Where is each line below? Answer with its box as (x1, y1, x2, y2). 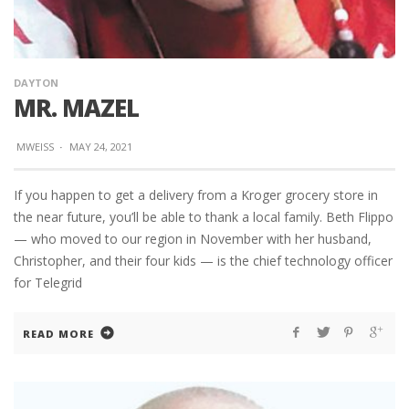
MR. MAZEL (14, 91, 139, 125)
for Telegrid (14, 274, 82, 292)
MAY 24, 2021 (69, 140, 132, 154)
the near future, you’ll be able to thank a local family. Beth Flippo (14, 208, 393, 226)
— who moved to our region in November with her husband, (14, 230, 372, 248)
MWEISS (16, 140, 54, 154)
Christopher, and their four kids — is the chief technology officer (14, 252, 393, 270)
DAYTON (14, 76, 58, 90)
